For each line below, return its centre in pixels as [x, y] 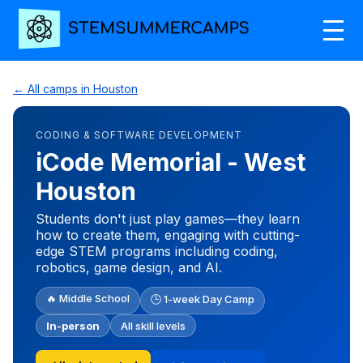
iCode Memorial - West [171, 162]
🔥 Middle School [88, 298]
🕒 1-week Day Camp [203, 299]
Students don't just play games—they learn [168, 218]
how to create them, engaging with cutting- [168, 235]
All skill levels [153, 325]
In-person [73, 325]
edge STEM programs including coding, [157, 251]
